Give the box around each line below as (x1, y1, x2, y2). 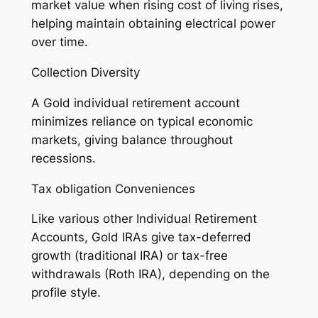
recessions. (31, 150, 96, 165)
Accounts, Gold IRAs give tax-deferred (31, 230, 251, 245)
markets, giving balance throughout (31, 132, 233, 147)
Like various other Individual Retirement (31, 212, 257, 226)
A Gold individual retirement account (31, 95, 240, 110)
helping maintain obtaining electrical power (31, 16, 275, 31)
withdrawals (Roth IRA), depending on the (31, 267, 270, 282)
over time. (31, 35, 88, 50)
